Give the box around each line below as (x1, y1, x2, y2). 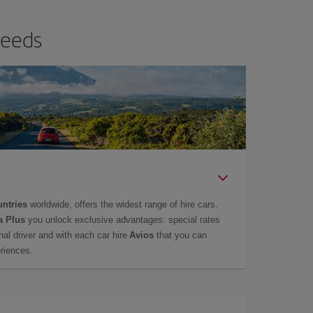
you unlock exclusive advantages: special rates (25, 214, 220, 225)
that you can (154, 229, 207, 240)
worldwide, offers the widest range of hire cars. (27, 198, 218, 210)
